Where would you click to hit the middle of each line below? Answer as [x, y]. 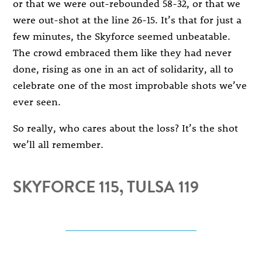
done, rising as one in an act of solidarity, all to [123, 69]
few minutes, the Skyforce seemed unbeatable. [122, 36]
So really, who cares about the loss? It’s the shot [126, 127]
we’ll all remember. [58, 144]
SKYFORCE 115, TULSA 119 [106, 187]
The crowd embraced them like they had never [123, 52]
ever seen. [37, 101]
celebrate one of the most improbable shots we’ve [130, 85]
